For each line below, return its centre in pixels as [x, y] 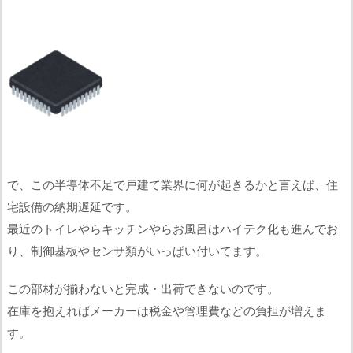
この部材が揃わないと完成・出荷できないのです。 [143, 288]
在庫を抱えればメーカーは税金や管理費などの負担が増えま [167, 310]
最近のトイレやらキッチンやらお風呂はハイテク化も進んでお [173, 229]
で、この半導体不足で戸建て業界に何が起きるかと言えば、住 [173, 185]
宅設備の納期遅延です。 [72, 207]
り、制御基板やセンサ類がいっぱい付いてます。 [137, 251]
